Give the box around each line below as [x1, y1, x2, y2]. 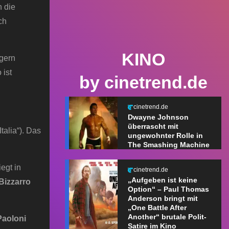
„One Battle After [127, 203, 187, 212]
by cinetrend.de [79, 73, 208, 93]
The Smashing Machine [127, 141, 210, 149]
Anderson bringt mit [127, 194, 198, 203]
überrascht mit [127, 122, 178, 131]
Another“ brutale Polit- [127, 213, 207, 221]
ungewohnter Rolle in [127, 131, 203, 140]
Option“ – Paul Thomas [127, 185, 209, 194]
